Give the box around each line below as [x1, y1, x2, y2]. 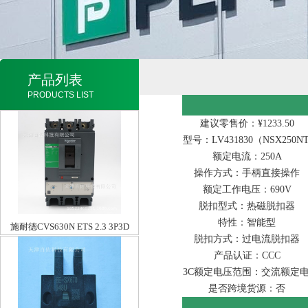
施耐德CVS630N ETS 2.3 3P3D [10, 221, 129, 232]
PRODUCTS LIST [27, 90, 93, 100]
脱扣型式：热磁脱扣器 [199, 201, 296, 211]
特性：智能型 [218, 217, 276, 228]
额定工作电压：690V [202, 184, 291, 195]
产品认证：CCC [213, 250, 280, 261]
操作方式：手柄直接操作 [194, 168, 300, 178]
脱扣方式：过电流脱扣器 [194, 234, 300, 244]
